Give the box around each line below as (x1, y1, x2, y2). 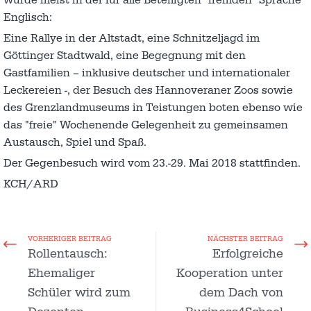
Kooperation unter (176, 264, 283, 281)
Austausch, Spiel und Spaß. (3, 135, 146, 149)
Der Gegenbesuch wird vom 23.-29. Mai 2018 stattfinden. (3, 155, 301, 170)
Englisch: (3, 10, 52, 24)
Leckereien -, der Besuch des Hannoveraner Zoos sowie (3, 83, 293, 97)
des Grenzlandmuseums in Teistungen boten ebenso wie (3, 100, 303, 115)
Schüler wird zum (28, 284, 131, 301)
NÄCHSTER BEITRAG (208, 234, 283, 243)
